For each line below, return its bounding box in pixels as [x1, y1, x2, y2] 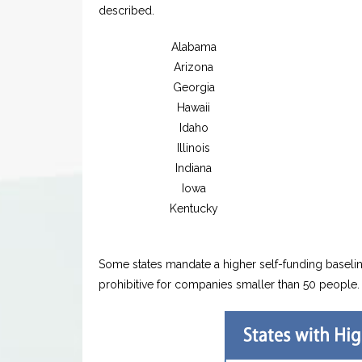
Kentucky [169, 201, 218, 215]
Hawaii [177, 100, 211, 114]
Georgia [172, 80, 215, 94]
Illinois [177, 141, 211, 154]
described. [99, 3, 154, 17]
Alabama [170, 40, 217, 53]
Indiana [175, 161, 213, 175]
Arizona [174, 60, 214, 74]
